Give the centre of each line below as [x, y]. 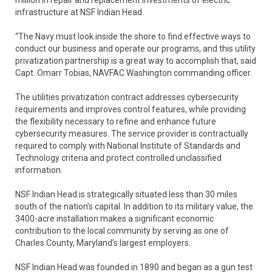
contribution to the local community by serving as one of [122, 230]
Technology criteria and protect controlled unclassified [118, 158]
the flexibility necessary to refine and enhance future [116, 121]
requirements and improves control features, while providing [131, 109]
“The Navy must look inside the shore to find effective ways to [133, 36]
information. [39, 170]
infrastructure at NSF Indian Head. [80, 12]
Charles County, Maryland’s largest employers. [103, 243]
